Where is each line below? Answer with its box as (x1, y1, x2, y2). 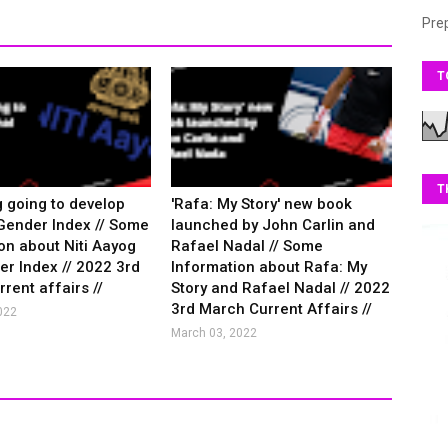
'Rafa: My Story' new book (171, 195, 353, 213)
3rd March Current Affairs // (171, 300, 373, 318)
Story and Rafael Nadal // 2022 (171, 279, 391, 297)
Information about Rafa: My (171, 258, 368, 276)
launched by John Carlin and (171, 216, 376, 234)
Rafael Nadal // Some (171, 237, 324, 255)
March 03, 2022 (171, 326, 258, 340)
